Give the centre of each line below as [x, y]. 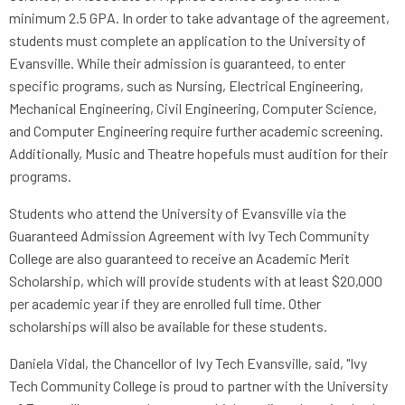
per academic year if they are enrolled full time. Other [165, 304]
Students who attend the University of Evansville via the [178, 213]
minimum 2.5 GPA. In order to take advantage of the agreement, [199, 18]
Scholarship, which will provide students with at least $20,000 [196, 281]
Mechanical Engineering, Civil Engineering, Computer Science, [193, 108]
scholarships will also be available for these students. [168, 326]
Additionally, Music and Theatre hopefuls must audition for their [198, 154]
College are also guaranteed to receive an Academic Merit [179, 259]
